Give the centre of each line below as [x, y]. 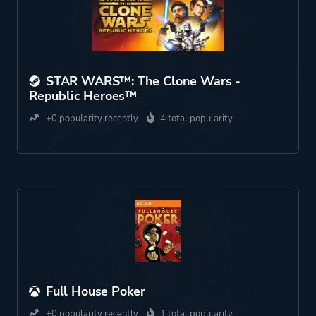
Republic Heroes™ [83, 96]
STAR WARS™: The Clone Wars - [143, 81]
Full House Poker [96, 291]
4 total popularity [196, 119]
